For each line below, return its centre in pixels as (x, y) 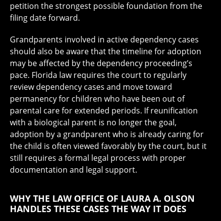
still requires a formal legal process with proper (98, 158)
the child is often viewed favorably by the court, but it (108, 146)
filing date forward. (45, 18)
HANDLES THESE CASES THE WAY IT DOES (98, 208)
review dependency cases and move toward (91, 87)
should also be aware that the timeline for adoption (106, 51)
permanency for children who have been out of (97, 98)
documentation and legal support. (74, 169)
